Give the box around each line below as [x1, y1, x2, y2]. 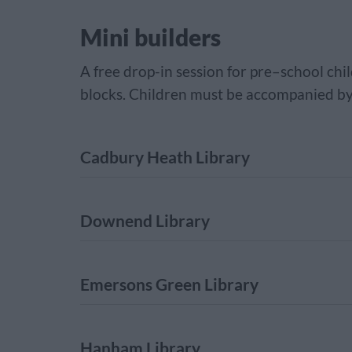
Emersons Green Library [80, 274, 258, 294]
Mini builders [80, 23, 221, 51]
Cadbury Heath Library [80, 147, 250, 167]
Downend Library [80, 211, 210, 230]
